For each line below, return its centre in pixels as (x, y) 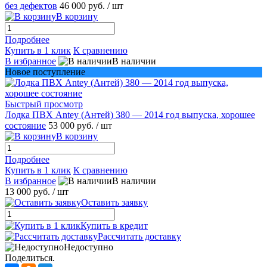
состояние (25, 125)
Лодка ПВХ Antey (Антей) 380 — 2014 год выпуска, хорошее (130, 114)
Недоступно (89, 247)
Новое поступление (45, 72)
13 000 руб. (27, 191)
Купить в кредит (114, 225)
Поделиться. (30, 257)
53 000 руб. (72, 125)
